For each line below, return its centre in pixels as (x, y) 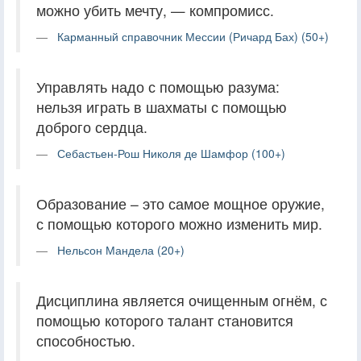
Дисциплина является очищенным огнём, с (182, 300)
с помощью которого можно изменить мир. (179, 223)
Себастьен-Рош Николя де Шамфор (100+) (171, 153)
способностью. (86, 340)
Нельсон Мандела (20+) (121, 249)
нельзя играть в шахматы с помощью (162, 106)
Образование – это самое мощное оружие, (180, 203)
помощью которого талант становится (165, 320)
